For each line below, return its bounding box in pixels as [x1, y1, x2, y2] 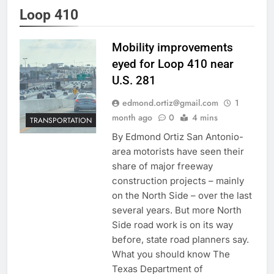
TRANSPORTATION [30, 114, 92, 126]
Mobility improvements [111, 40, 233, 55]
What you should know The [111, 248, 230, 261]
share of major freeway [111, 160, 213, 172]
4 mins [191, 111, 218, 124]
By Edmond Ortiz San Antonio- [111, 131, 243, 143]
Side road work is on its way [111, 219, 233, 231]
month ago [111, 111, 152, 124]
